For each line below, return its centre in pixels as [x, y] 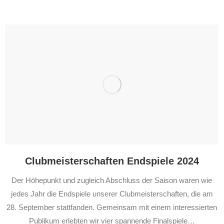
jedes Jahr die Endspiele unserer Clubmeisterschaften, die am [112, 194]
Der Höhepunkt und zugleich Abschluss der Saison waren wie [112, 180]
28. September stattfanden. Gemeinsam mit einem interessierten [112, 207]
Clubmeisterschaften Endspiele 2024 [112, 161]
